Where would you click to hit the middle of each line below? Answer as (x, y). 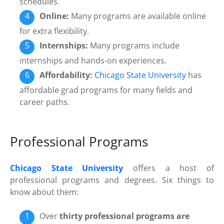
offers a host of (169, 168)
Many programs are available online (138, 16)
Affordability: (66, 75)
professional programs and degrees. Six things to (112, 180)
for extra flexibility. (54, 31)
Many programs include (134, 45)
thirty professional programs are (125, 216)
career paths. (45, 102)
